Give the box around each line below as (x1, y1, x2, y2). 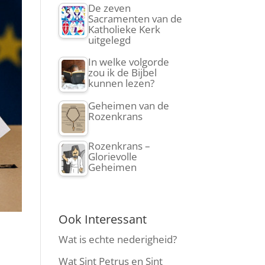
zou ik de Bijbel (88, 66, 157, 79)
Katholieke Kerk (88, 22, 160, 36)
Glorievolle (88, 150, 137, 163)
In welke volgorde (88, 55, 169, 69)
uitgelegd (88, 33, 131, 47)
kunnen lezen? (88, 76, 154, 90)
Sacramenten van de (88, 11, 182, 25)
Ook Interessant (58, 211, 147, 227)
